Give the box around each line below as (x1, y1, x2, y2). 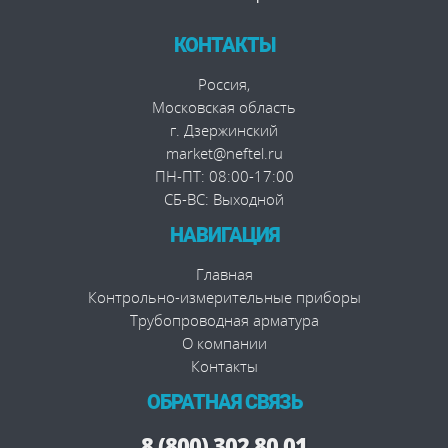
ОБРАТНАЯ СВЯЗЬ (146, 389, 302, 414)
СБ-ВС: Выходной (164, 188, 284, 209)
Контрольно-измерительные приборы (87, 286, 361, 307)
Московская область (152, 96, 296, 117)
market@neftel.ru (165, 142, 283, 163)
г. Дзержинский (170, 119, 278, 140)
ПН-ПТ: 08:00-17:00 (154, 165, 294, 186)
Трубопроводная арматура (129, 309, 319, 330)
